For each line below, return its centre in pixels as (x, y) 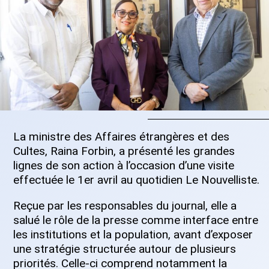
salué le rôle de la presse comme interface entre (136, 220)
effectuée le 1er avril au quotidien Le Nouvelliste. (136, 180)
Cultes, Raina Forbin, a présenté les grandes (124, 151)
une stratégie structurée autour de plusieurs (125, 249)
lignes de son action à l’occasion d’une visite (124, 166)
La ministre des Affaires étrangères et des (121, 137)
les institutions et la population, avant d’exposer (133, 235)
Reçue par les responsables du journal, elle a (125, 206)
